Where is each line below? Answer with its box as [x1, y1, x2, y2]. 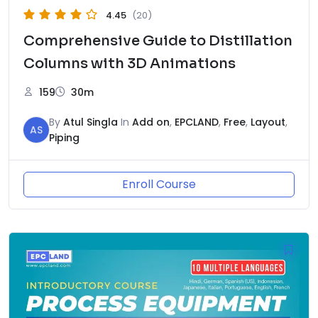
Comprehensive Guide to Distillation [23, 31, 292, 50]
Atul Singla [63, 114, 118, 129]
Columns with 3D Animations [23, 54, 236, 72]
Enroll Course [122, 175, 196, 192]
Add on [132, 114, 170, 129]
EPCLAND [175, 114, 219, 129]
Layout [251, 114, 285, 129]
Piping [49, 130, 79, 145]
